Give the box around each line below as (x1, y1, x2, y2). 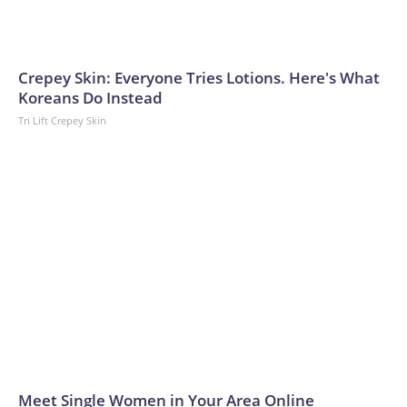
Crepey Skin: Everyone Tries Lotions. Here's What (18, 67, 380, 89)
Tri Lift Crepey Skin (18, 114, 106, 128)
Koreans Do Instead (18, 87, 163, 109)
